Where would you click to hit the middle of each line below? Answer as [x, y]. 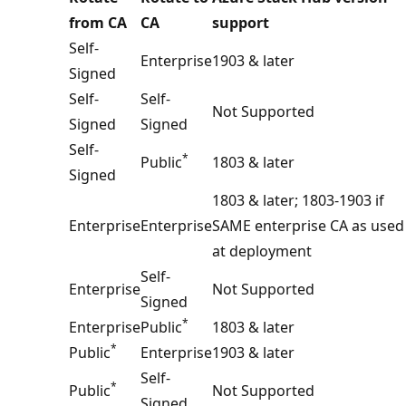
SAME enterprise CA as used [308, 225]
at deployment [262, 251]
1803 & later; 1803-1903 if [298, 200]
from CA [98, 22]
